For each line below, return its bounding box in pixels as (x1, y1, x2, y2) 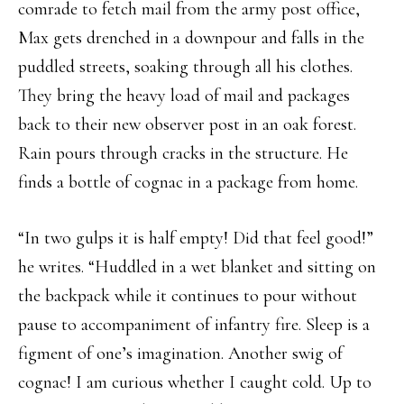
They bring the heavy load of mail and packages (18, 85, 350, 107)
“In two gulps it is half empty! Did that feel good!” (18, 227, 373, 250)
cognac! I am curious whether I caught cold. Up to (18, 372, 372, 394)
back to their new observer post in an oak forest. (18, 114, 356, 136)
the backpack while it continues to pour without (18, 285, 357, 308)
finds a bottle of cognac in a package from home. (18, 171, 358, 194)
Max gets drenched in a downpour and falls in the (18, 27, 364, 50)
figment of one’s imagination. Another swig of (18, 343, 343, 365)
